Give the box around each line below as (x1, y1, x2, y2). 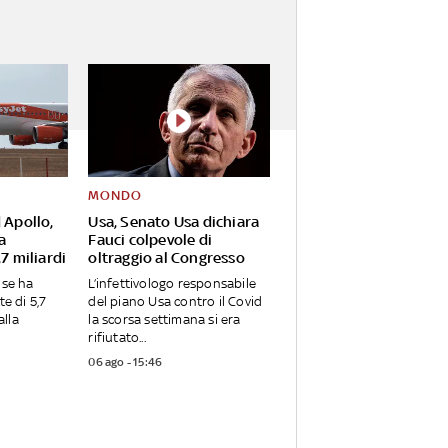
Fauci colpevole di (88, 231, 212, 249)
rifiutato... (88, 330, 146, 346)
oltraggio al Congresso (88, 249, 245, 267)
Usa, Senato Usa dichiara (88, 213, 260, 231)
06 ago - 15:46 (88, 355, 163, 370)
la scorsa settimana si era (88, 312, 241, 328)
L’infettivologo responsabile (88, 276, 256, 292)
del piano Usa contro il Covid (88, 294, 263, 310)
